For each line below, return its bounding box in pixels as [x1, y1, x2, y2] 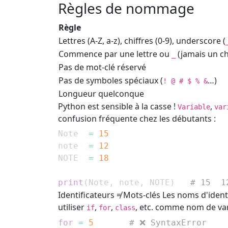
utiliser [58, 202, 87, 213]
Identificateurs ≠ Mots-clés [58, 189, 160, 201]
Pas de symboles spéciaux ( [59, 74, 163, 86]
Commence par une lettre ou [59, 48, 172, 60]
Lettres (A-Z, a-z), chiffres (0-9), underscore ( [59, 35, 225, 46]
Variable [178, 102, 210, 111]
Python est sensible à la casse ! [58, 100, 176, 112]
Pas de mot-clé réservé [59, 61, 146, 73]
